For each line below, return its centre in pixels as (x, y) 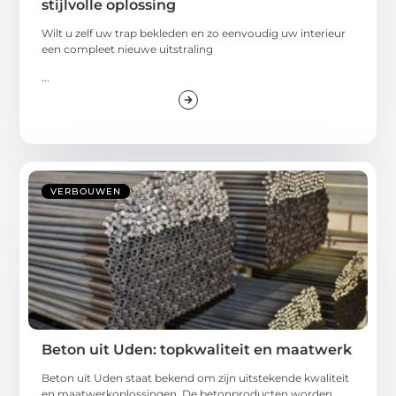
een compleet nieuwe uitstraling (128, 49)
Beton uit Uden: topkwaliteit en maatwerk (197, 349)
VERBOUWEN (86, 191)
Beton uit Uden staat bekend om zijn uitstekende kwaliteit (196, 377)
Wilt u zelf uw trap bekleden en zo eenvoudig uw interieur (194, 33)
